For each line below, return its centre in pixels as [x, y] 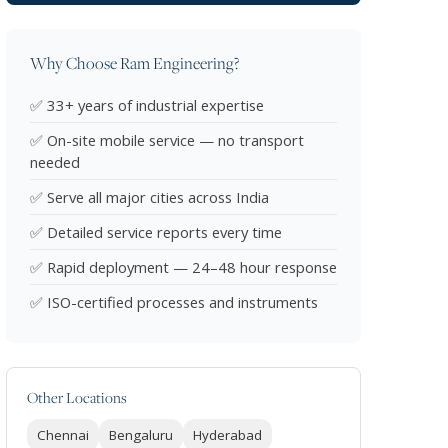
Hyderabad [227, 435]
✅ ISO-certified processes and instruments [174, 302]
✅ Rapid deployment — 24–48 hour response [183, 267]
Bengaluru [141, 435]
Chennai [63, 435]
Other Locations [77, 398]
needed [55, 162]
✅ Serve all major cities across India [149, 197]
